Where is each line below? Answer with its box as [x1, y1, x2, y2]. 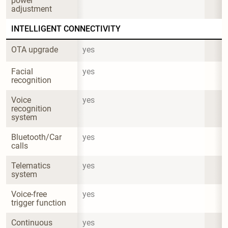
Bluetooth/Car [11, 132, 64, 142]
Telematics [11, 160, 52, 170]
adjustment [11, 4, 52, 14]
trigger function [11, 197, 66, 208]
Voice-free [11, 189, 49, 199]
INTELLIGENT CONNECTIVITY [11, 23, 121, 34]
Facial [11, 66, 35, 76]
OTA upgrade [11, 44, 58, 54]
